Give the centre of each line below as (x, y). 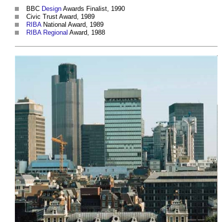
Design (52, 8)
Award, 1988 (86, 32)
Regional (55, 32)
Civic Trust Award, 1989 (60, 16)
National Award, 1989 (72, 24)
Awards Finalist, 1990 (93, 8)
